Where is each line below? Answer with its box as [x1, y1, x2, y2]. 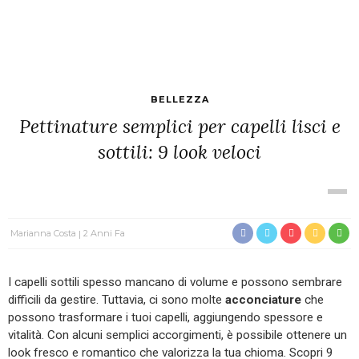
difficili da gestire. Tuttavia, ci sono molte [8, 292, 225, 308]
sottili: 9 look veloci [98, 139, 261, 163]
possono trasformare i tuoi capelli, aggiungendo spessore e [8, 310, 323, 325]
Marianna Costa [10, 228, 76, 239]
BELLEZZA [150, 94, 209, 105]
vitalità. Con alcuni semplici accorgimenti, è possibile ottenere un [8, 328, 347, 343]
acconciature [225, 292, 301, 308]
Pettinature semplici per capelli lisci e [18, 114, 341, 138]
